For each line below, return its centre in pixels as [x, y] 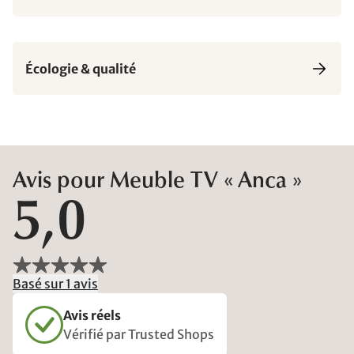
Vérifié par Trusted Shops [139, 334]
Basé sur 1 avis [55, 284]
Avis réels [92, 315]
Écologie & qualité [81, 68]
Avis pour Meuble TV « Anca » [157, 182]
